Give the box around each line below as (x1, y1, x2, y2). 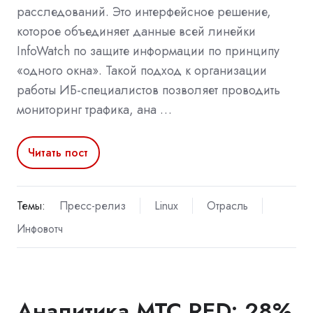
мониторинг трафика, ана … (17, 101, 172, 119)
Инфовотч (17, 220, 63, 237)
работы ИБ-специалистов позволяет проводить (17, 81, 280, 100)
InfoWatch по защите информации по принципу (17, 42, 279, 61)
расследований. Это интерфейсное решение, (17, 3, 271, 22)
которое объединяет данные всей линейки (17, 22, 256, 41)
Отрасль (206, 197, 248, 214)
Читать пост (28, 144, 89, 161)
